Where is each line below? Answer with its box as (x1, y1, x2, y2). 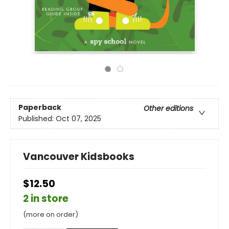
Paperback (18, 102, 61, 113)
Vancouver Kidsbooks (23, 150, 134, 164)
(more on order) (23, 210, 78, 219)
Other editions (144, 103, 193, 114)
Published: (18, 113, 56, 124)
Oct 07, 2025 (56, 113, 101, 124)
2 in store (23, 192, 68, 205)
